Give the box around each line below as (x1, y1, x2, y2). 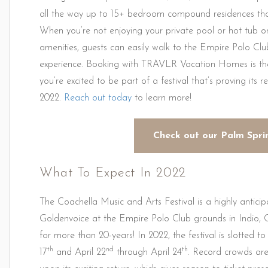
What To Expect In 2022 (39, 166, 187, 180)
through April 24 (114, 248, 182, 257)
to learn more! (132, 93, 191, 103)
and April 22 (53, 248, 106, 257)
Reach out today (64, 93, 132, 103)
